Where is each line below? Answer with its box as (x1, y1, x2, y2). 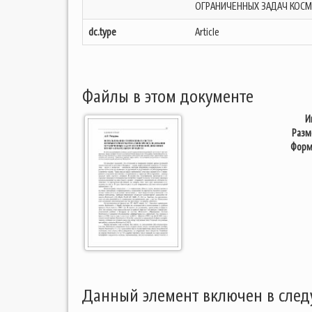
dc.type (88, 25, 116, 39)
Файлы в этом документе (82, 85, 253, 108)
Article (195, 25, 219, 39)
